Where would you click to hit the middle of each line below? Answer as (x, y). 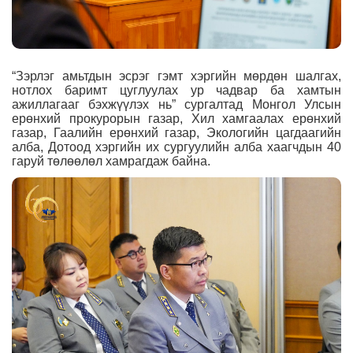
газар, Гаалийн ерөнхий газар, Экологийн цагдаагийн (176, 133)
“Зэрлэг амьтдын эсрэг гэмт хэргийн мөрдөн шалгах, (176, 76)
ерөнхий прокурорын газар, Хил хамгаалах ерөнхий (176, 119)
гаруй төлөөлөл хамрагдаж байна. (111, 162)
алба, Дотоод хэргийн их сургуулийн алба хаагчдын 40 (176, 147)
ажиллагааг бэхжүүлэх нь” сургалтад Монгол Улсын (176, 105)
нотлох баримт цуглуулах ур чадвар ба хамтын (176, 91)
